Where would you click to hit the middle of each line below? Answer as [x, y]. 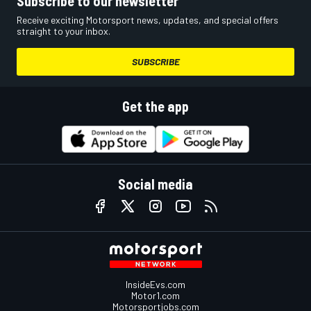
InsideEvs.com [155, 285]
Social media [155, 184]
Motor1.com [155, 296]
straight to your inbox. [64, 31]
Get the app [155, 107]
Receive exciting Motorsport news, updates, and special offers [148, 20]
